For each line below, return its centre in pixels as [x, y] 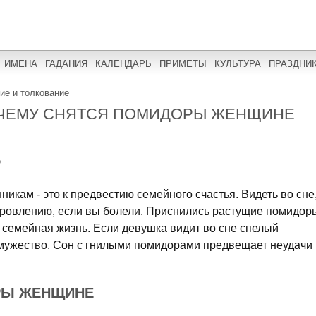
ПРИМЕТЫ [183, 63]
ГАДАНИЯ [66, 63]
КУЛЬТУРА [238, 63]
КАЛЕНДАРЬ [123, 63]
